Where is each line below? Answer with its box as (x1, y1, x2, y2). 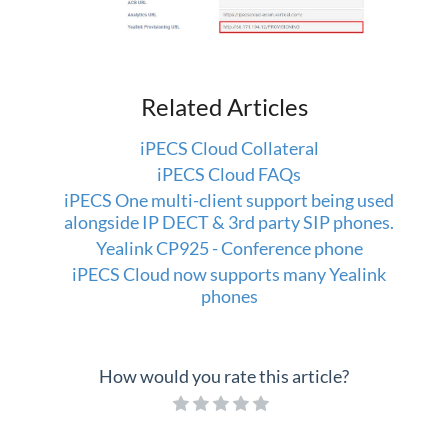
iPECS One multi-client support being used (64, 189, 394, 212)
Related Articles (140, 92, 308, 122)
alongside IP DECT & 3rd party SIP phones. (64, 211, 394, 234)
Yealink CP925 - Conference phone (95, 237, 363, 260)
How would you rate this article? (99, 365, 349, 388)
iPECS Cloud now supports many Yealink (72, 263, 386, 286)
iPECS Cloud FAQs (157, 163, 301, 186)
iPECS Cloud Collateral (139, 137, 319, 160)
